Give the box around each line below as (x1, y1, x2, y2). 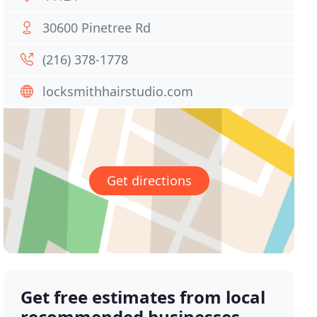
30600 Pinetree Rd (42, 19, 151, 36)
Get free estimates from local (21, 285, 266, 309)
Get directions (106, 172, 192, 190)
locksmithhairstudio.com (42, 83, 194, 100)
